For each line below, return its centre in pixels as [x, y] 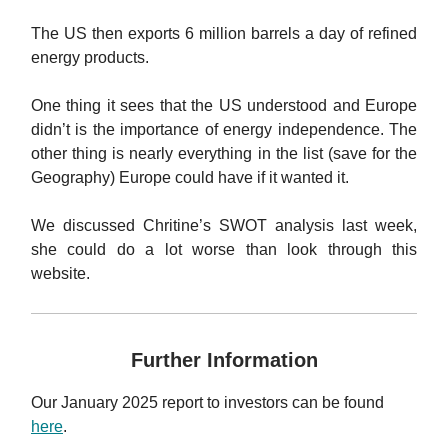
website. [60, 274]
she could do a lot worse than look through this [224, 250]
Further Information [224, 360]
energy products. [90, 58]
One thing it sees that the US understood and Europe [224, 106]
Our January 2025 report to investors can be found [207, 403]
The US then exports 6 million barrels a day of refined [224, 34]
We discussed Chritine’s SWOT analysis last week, [224, 226]
